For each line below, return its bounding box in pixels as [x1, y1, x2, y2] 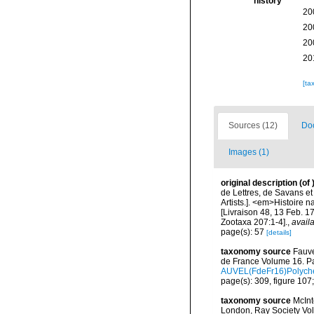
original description [221, 178, 297, 188]
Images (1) [228, 147, 269, 157]
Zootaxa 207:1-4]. [221, 217, 287, 227]
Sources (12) [228, 121, 278, 130]
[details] [266, 228, 292, 236]
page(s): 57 [221, 227, 266, 237]
